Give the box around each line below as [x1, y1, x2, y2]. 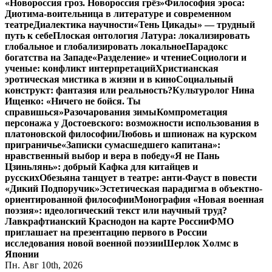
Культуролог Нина [172, 85, 254, 96]
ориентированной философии [5, 194, 134, 205]
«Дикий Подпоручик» [5, 183, 100, 194]
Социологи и [191, 52, 246, 63]
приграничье [5, 140, 61, 151]
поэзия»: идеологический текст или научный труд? [5, 205, 227, 216]
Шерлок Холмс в [163, 238, 239, 249]
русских [5, 172, 39, 183]
